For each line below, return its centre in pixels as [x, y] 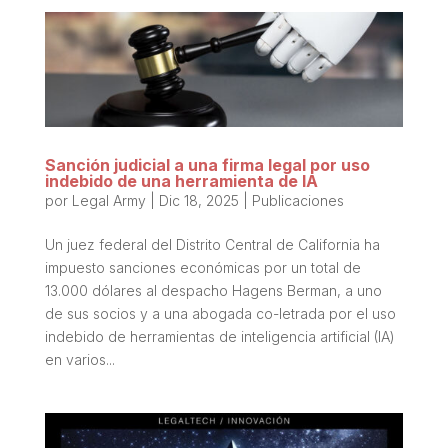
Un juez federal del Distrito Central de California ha [212, 244]
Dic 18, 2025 [198, 200]
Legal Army [108, 200]
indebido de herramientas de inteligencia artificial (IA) [219, 336]
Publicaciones [297, 200]
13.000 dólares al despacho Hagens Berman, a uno [213, 290]
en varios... [79, 359]
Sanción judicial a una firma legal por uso [207, 164]
